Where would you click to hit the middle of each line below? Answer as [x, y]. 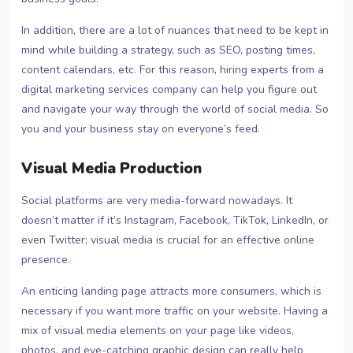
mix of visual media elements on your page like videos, [158, 331]
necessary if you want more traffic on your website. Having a [175, 311]
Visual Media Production [111, 169]
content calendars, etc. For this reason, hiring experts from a [173, 70]
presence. [46, 260]
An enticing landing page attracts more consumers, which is [171, 292]
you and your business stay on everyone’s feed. [141, 129]
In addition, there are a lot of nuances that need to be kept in [175, 31]
